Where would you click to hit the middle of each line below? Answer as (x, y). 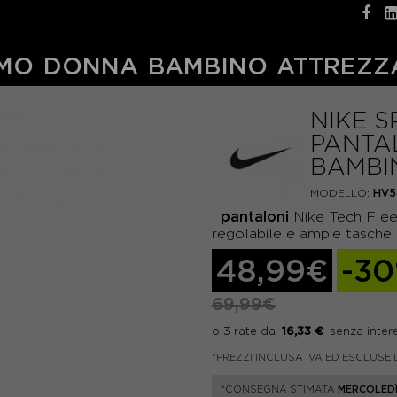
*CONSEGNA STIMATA (279, 389)
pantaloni (255, 216)
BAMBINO (207, 66)
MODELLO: (340, 193)
